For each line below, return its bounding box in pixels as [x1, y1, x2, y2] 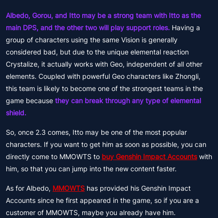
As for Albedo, [6, 184, 53, 192]
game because [6, 96, 53, 105]
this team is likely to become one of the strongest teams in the [6, 84, 203, 92]
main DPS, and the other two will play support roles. [6, 23, 170, 32]
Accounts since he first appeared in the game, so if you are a [6, 196, 199, 204]
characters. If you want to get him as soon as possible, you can [6, 140, 206, 148]
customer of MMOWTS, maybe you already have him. [6, 208, 176, 217]
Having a [170, 23, 200, 32]
